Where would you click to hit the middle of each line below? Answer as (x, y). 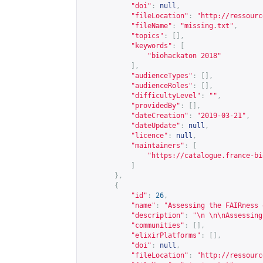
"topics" (147, 36)
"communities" (158, 225)
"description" (158, 215)
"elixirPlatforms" (166, 235)
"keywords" (151, 46)
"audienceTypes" (162, 76)
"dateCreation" (160, 116)
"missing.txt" (207, 26)
